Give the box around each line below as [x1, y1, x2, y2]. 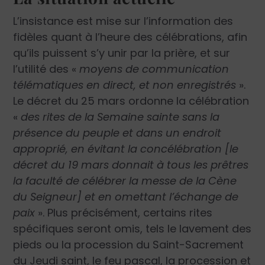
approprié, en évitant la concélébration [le [13, 141, 239, 157]
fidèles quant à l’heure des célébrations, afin [13, 30, 248, 45]
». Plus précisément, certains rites [35, 205, 213, 221]
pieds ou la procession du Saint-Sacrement [13, 237, 244, 253]
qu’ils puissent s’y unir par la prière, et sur [13, 46, 231, 61]
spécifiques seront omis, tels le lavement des [13, 221, 252, 237]
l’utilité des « [13, 62, 80, 77]
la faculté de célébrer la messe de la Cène [13, 173, 237, 189]
